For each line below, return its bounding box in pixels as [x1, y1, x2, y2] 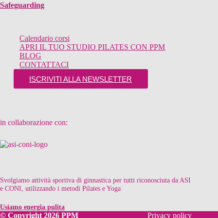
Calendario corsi [19, 34, 70, 42]
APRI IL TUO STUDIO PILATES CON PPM [19, 43, 165, 51]
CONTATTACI [19, 60, 69, 69]
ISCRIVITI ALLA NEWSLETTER [29, 74, 132, 83]
